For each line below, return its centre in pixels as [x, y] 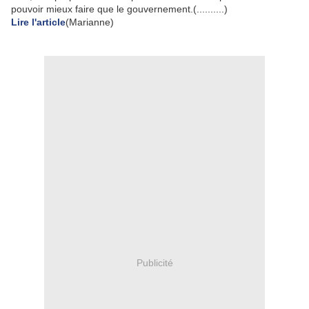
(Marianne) [90, 22]
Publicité [154, 262]
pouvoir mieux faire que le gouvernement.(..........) [119, 9]
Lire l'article [38, 22]
